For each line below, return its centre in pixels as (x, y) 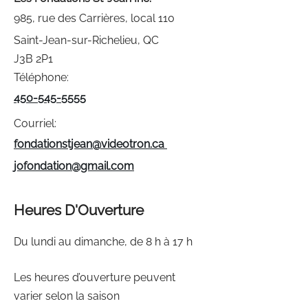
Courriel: (35, 123)
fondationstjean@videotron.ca (90, 144)
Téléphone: (41, 77)
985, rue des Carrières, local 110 (94, 18)
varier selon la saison (67, 296)
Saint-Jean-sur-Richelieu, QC (86, 40)
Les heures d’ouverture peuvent (95, 277)
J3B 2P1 (33, 59)
